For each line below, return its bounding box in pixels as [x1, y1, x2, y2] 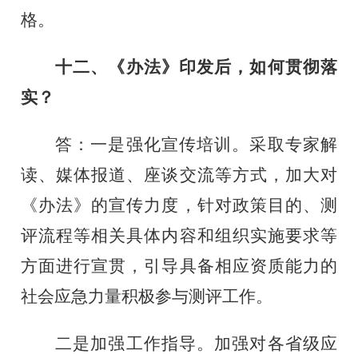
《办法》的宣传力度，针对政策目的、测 [21, 195, 337, 215]
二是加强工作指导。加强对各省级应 [55, 333, 337, 353]
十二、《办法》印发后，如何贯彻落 [55, 57, 337, 77]
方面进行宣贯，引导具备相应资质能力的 [21, 256, 337, 276]
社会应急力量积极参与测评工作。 [21, 286, 273, 306]
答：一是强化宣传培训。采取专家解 [55, 134, 337, 154]
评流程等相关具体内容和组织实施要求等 [21, 225, 337, 245]
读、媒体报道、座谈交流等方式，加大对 [21, 165, 337, 185]
